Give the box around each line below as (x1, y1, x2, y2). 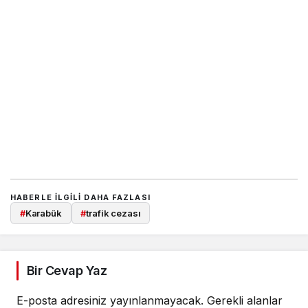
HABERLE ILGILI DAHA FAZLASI (10, 192, 151, 202)
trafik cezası (86, 207, 141, 219)
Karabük (25, 207, 62, 219)
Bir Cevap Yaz (27, 263, 107, 278)
